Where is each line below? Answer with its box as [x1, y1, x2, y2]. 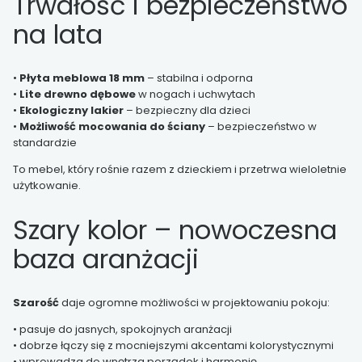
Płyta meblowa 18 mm [19, 70, 145, 86]
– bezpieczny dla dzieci [124, 103, 250, 119]
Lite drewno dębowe [19, 86, 136, 103]
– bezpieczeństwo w [205, 119, 317, 135]
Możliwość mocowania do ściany [19, 119, 205, 135]
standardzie [13, 135, 77, 151]
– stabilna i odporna [145, 70, 253, 86]
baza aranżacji [13, 240, 199, 277]
